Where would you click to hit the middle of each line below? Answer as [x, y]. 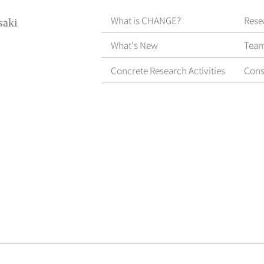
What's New [135, 45]
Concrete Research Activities [168, 70]
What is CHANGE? [146, 20]
